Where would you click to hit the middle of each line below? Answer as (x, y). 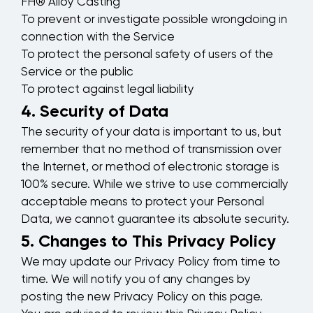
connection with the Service (98, 38)
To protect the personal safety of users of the (147, 55)
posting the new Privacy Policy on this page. (142, 298)
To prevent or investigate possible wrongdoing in (154, 20)
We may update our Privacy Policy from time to (151, 263)
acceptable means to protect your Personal (143, 203)
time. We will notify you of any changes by (136, 280)
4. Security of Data (95, 111)
